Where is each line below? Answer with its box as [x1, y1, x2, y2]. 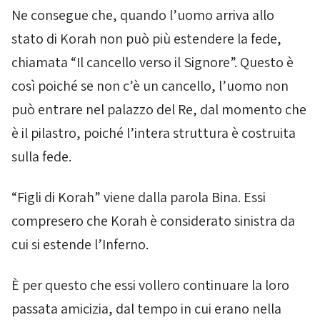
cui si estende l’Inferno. [11, 235, 149, 254]
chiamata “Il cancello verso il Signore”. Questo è [11, 53, 294, 71]
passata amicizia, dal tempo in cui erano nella [11, 299, 281, 318]
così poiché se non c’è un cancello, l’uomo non [11, 76, 289, 95]
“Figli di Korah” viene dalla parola [11, 188, 211, 206]
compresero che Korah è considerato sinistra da [11, 211, 295, 230]
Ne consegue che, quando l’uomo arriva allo [11, 6, 274, 24]
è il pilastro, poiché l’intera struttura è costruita [11, 124, 296, 142]
